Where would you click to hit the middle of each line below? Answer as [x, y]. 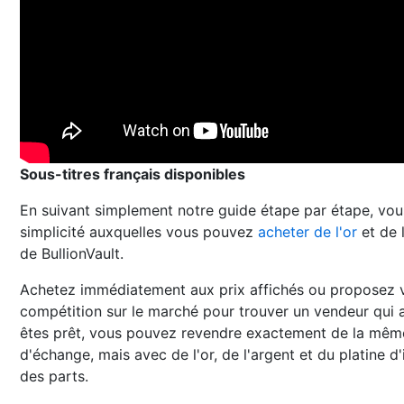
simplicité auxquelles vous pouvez [139, 232]
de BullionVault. [72, 253]
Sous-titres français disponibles [133, 174]
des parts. [54, 376]
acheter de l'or [308, 232]
